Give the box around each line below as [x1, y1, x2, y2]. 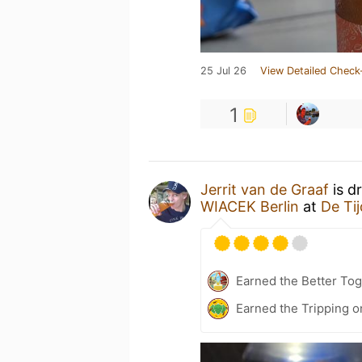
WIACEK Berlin [200, 198, 299, 215]
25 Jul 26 [200, 65, 246, 77]
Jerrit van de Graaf [200, 181, 329, 198]
